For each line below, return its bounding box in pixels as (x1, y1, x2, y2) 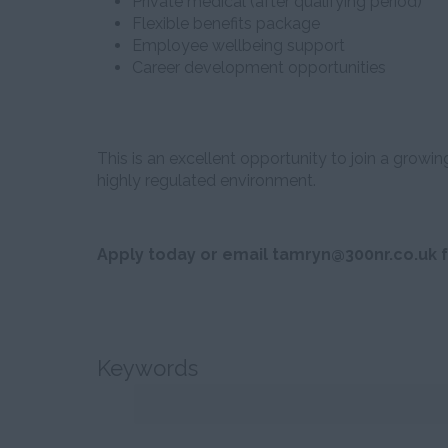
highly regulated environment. (97, 171, 316, 190)
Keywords (97, 355, 198, 381)
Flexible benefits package (132, 14, 320, 33)
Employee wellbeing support (132, 36, 345, 55)
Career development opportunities (132, 58, 386, 77)
